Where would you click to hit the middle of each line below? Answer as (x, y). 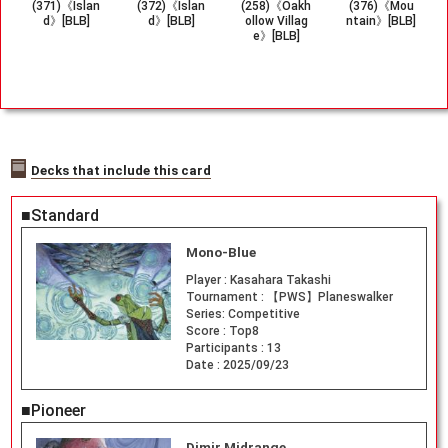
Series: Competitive (242, 314)
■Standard (59, 216)
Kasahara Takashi (280, 280)
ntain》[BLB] (381, 20)
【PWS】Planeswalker (329, 297)
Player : (207, 280)
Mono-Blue (220, 253)
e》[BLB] (276, 35)
